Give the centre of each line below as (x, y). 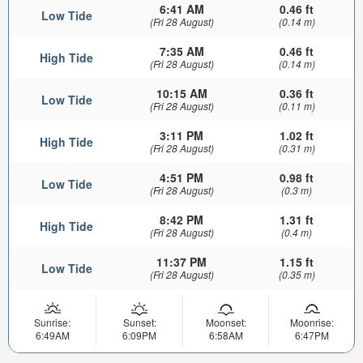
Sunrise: (52, 322)
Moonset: (226, 322)
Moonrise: (312, 322)
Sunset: (139, 322)
